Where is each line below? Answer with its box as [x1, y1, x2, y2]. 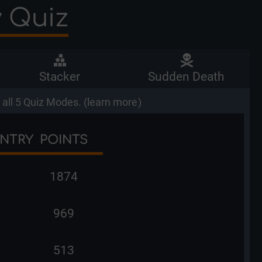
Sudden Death [148, 69, 225, 84]
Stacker [39, 69, 80, 84]
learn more [87, 96, 137, 109]
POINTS [39, 132, 88, 147]
